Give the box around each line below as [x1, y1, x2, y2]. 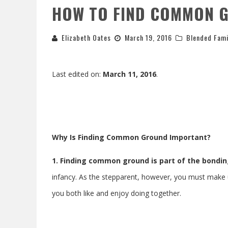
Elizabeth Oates [62, 32, 111, 43]
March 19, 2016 [125, 32, 172, 43]
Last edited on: [52, 69, 103, 79]
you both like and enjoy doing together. [52, 188, 181, 198]
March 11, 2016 [103, 69, 156, 79]
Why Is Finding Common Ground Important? [52, 132, 211, 142]
